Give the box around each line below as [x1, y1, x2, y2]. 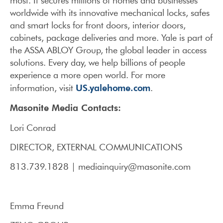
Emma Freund [10, 200, 64, 212]
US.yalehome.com [76, 81, 151, 93]
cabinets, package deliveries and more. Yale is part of [10, 31, 213, 43]
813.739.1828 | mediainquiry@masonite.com [10, 161, 191, 173]
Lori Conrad [10, 121, 56, 133]
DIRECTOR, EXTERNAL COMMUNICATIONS [10, 141, 182, 153]
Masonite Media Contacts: [10, 102, 121, 113]
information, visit [10, 82, 76, 94]
